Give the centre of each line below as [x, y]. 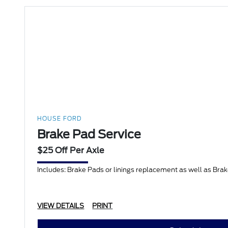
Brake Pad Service [89, 135]
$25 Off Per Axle [71, 151]
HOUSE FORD [60, 119]
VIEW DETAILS [61, 206]
